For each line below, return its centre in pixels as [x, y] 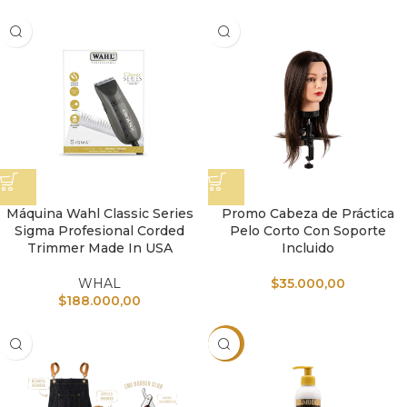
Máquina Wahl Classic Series [99, 213]
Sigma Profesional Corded [99, 231]
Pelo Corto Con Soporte [308, 231]
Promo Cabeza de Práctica [308, 213]
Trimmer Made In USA [99, 248]
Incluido [308, 248]
